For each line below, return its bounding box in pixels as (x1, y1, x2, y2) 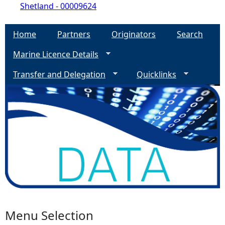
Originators (111, 29, 156, 40)
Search (177, 29, 203, 40)
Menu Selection (5, 207, 93, 224)
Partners (57, 29, 90, 40)
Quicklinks (137, 69, 176, 80)
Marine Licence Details (13, 49, 98, 60)
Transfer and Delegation (13, 69, 105, 80)
